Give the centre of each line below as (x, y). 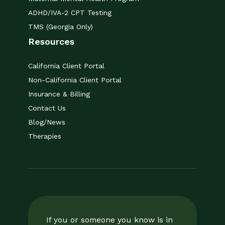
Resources (51, 42)
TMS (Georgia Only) (61, 27)
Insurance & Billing (59, 94)
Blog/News (47, 122)
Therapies (45, 136)
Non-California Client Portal (75, 80)
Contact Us (47, 108)
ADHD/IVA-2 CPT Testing (70, 13)
